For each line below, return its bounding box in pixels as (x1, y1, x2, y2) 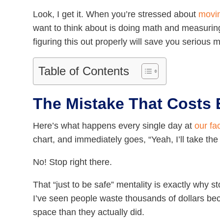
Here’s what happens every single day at (33, 121, 195, 131)
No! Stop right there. (33, 157, 112, 167)
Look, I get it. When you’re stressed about (33, 9, 199, 20)
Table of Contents (38, 64, 130, 78)
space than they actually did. (33, 207, 145, 218)
